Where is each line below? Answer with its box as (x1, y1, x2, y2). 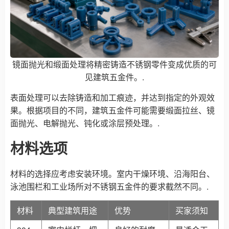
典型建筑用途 (48, 204, 97, 216)
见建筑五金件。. (85, 71, 144, 83)
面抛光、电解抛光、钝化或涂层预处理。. (10, 117, 159, 129)
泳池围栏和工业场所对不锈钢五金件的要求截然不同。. (10, 180, 209, 192)
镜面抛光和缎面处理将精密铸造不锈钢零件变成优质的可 (12, 58, 217, 70)
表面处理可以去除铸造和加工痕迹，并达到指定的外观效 (10, 91, 215, 103)
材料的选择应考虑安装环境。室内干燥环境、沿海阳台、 (10, 167, 215, 179)
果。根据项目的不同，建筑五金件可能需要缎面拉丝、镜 (10, 104, 215, 116)
